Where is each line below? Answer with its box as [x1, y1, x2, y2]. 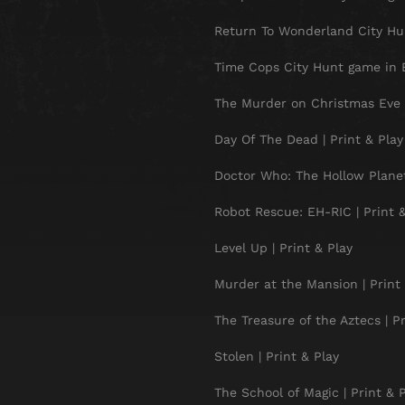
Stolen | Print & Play [214, 349, 339, 363]
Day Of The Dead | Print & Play [214, 132, 403, 146]
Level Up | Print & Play [214, 240, 353, 255]
